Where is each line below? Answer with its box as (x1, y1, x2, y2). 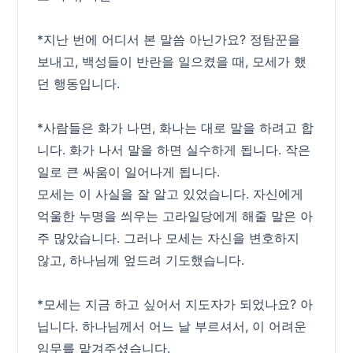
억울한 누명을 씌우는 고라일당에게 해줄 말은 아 (37, 208, 314, 224)
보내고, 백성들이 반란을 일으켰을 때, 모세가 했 (37, 54, 307, 69)
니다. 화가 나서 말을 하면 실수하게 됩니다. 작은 (37, 142, 311, 158)
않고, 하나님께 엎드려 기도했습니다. (37, 252, 245, 268)
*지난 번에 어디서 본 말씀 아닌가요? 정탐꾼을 (37, 32, 301, 47)
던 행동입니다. (37, 76, 121, 91)
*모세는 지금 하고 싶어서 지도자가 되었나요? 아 (37, 296, 314, 312)
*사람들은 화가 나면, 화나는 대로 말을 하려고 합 (37, 120, 314, 136)
